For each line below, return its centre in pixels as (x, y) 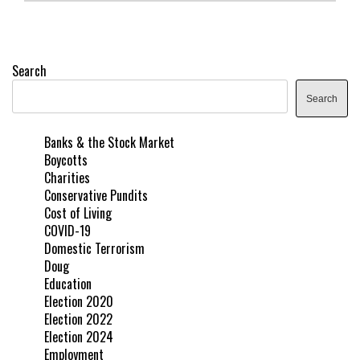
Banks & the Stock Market (109, 142)
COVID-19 (67, 230)
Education (68, 283)
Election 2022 (78, 319)
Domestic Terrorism (94, 248)
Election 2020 (79, 301)
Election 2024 (79, 336)
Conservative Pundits (96, 195)
